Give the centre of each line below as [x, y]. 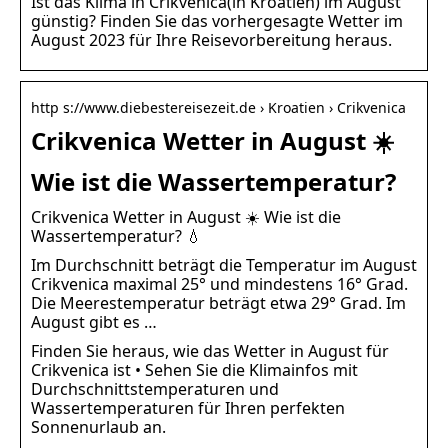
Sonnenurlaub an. [98, 426]
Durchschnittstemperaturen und [155, 388]
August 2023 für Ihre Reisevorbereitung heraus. [211, 39]
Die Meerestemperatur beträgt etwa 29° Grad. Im [218, 302]
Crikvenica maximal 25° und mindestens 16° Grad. [219, 283]
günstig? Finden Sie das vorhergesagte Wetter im [217, 20]
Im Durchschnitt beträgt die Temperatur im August [224, 264]
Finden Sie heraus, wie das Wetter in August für [210, 350]
